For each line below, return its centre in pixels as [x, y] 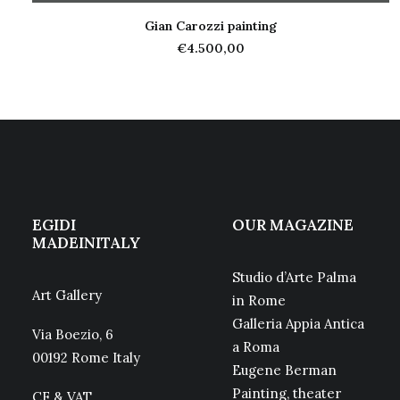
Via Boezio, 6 [73, 334]
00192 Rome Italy [86, 358]
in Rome [259, 300]
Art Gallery [67, 295]
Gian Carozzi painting [211, 26]
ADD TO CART [211, 39]
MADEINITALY [86, 243]
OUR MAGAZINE [293, 225]
